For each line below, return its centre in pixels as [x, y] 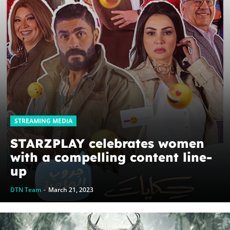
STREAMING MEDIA [43, 121]
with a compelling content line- [111, 157]
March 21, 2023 [71, 190]
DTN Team [26, 190]
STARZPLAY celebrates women [107, 143]
